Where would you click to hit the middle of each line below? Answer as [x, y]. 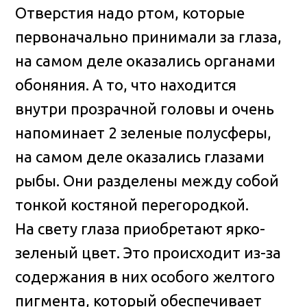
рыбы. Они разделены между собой [147, 180]
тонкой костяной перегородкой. [132, 204]
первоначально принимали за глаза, [149, 36]
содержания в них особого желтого [145, 276]
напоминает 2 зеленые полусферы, [144, 132]
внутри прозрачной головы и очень [145, 108]
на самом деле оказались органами [146, 60]
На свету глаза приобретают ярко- [140, 228]
